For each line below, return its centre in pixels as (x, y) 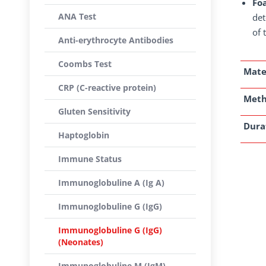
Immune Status (90, 159)
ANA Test (77, 16)
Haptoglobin (84, 135)
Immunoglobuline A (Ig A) (111, 183)
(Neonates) (81, 242)
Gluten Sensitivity (94, 111)
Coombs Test (85, 64)
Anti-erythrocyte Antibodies (116, 40)
